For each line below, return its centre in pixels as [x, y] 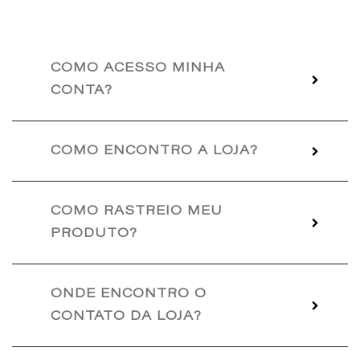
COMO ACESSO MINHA [138, 68]
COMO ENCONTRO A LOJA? [154, 151]
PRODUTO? [94, 234]
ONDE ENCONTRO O [129, 294]
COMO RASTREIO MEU [137, 211]
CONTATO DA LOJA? [126, 317]
